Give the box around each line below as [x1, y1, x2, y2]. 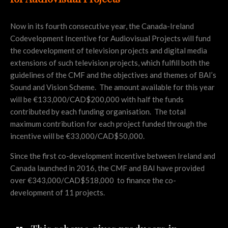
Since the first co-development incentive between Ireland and [10, 151, 215, 160]
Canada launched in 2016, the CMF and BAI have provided [10, 163, 205, 173]
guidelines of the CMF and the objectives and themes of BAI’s [10, 70, 216, 79]
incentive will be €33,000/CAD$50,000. [10, 131, 145, 140]
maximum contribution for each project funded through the [10, 119, 207, 128]
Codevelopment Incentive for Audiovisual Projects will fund [10, 33, 211, 43]
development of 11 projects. [10, 187, 105, 197]
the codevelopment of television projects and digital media [10, 45, 207, 55]
